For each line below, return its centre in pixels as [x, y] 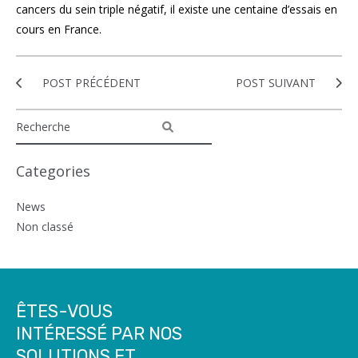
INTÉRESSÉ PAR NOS [99, 334]
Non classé [45, 227]
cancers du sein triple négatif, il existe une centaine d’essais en [177, 9]
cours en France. [59, 29]
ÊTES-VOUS [64, 311]
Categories [53, 171]
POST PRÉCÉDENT [90, 83]
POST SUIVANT [277, 83]
